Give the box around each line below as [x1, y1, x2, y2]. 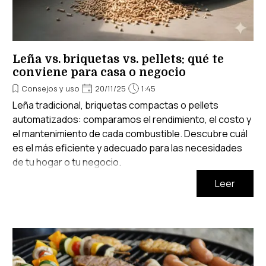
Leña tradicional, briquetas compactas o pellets [12, 99, 218, 112]
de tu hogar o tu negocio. [12, 156, 121, 169]
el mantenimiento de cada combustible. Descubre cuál [12, 127, 248, 140]
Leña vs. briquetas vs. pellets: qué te [12, 53, 224, 66]
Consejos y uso [21, 83, 80, 94]
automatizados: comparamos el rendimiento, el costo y [12, 113, 251, 126]
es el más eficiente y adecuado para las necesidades [12, 141, 242, 154]
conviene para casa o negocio [12, 66, 186, 79]
